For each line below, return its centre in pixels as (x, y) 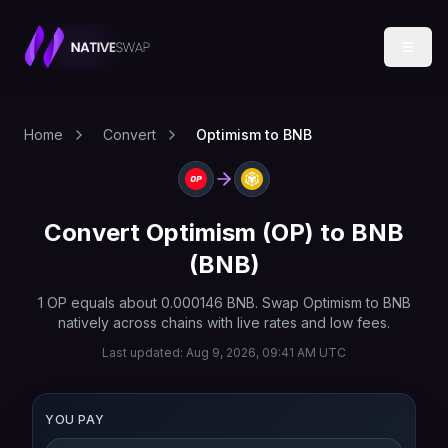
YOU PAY (75, 419)
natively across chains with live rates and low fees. (224, 322)
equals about (113, 302)
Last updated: (144, 352)
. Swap (278, 302)
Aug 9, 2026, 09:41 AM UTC (266, 352)
